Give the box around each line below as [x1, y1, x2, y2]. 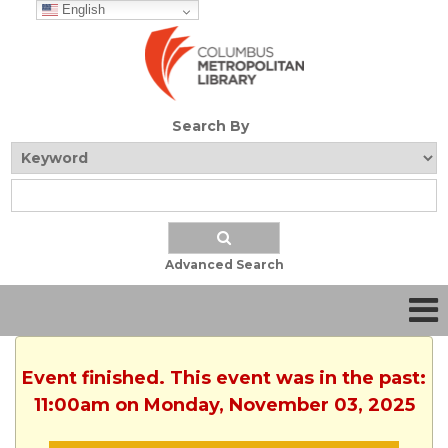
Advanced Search [164, 257, 284, 273]
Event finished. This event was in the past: [22, 367, 426, 390]
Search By [171, 117, 249, 136]
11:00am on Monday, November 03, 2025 [33, 394, 415, 417]
